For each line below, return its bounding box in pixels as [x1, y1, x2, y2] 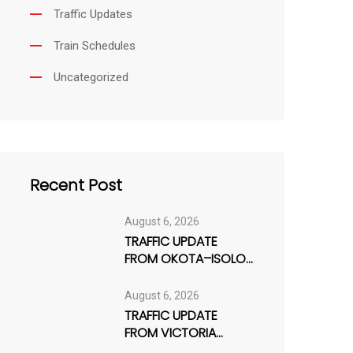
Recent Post [29, 174, 122, 196]
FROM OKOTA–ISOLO [124, 250, 246, 268]
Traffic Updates [53, 7, 132, 21]
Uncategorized [53, 70, 128, 84]
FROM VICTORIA [124, 324, 216, 342]
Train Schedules [53, 39, 136, 53]
